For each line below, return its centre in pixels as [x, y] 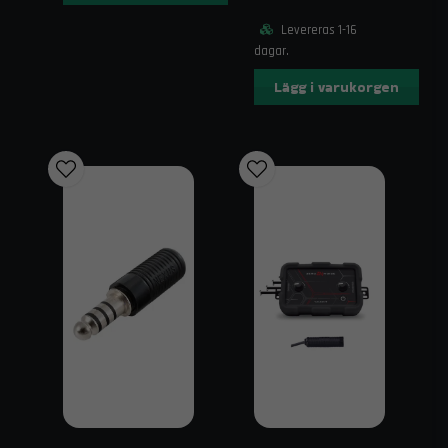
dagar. [271, 50]
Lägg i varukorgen [336, 86]
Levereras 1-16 [317, 29]
